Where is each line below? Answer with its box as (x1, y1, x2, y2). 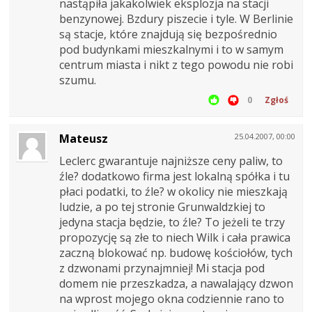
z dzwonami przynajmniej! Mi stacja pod (59, 260, 265, 276)
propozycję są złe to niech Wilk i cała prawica (59, 230, 290, 246)
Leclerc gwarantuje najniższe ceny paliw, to (59, 153, 283, 169)
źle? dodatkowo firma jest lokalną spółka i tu (59, 169, 290, 185)
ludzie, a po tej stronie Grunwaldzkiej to (59, 199, 265, 215)
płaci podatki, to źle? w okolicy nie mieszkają (59, 184, 288, 200)
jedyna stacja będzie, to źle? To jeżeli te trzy (59, 214, 285, 231)
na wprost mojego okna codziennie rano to (59, 291, 284, 307)
